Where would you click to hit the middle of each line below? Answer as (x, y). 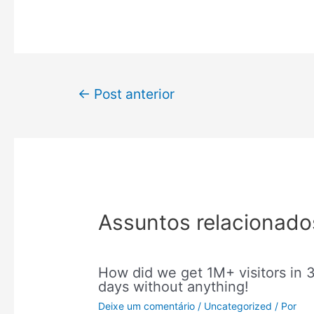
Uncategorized (238, 306)
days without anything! (174, 286)
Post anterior (132, 94)
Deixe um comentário (147, 306)
